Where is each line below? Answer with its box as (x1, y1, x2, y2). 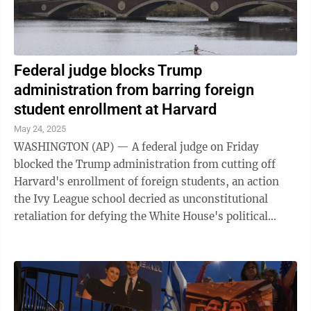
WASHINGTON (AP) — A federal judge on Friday (14, 140, 259, 153)
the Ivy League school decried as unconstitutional (14, 192, 268, 205)
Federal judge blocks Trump (14, 62, 202, 79)
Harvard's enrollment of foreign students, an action (14, 175, 279, 188)
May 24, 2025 (14, 124, 66, 134)
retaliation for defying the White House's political (14, 210, 268, 223)
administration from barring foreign (14, 81, 254, 99)
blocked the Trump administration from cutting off (14, 158, 276, 171)
